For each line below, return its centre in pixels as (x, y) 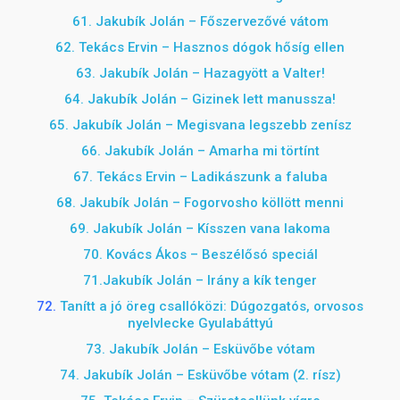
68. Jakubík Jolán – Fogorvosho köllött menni (200, 203)
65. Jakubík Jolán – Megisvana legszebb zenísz (200, 125)
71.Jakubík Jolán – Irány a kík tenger (200, 280)
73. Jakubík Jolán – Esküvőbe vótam (200, 349)
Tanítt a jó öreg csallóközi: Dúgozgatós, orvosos (212, 306)
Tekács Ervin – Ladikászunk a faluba (212, 177)
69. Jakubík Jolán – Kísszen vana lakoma (200, 229)
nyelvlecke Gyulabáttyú (200, 323)
